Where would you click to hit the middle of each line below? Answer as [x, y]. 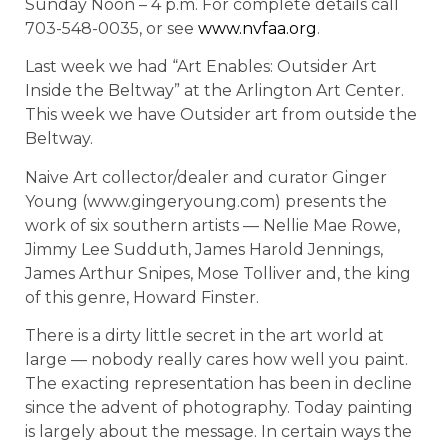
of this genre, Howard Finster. [142, 297]
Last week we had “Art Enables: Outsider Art [201, 67]
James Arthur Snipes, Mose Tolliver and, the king [218, 273]
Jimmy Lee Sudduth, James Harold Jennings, [204, 249]
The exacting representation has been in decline [218, 383]
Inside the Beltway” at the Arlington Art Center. [214, 91]
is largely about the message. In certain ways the [218, 431]
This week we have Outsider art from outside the [221, 115]
